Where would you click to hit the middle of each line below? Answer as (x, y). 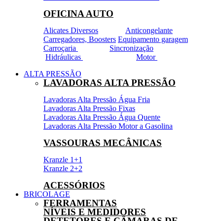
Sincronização (131, 48)
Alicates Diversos (71, 30)
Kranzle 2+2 (63, 168)
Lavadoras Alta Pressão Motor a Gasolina (108, 126)
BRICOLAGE (47, 194)
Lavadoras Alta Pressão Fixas (89, 108)
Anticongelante (149, 30)
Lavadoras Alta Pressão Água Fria (97, 99)
